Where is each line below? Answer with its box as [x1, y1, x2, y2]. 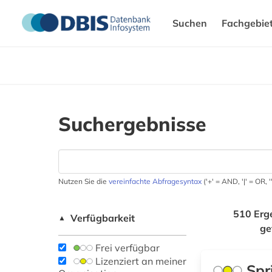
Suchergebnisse [58, 112, 206, 136]
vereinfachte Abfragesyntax [109, 177, 202, 186]
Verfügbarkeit [70, 212, 135, 224]
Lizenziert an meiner [93, 255, 186, 267]
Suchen [172, 17, 207, 29]
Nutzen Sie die [58, 177, 109, 186]
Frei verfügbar [93, 242, 160, 254]
